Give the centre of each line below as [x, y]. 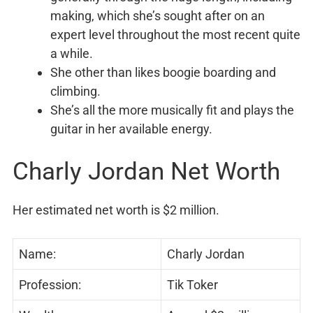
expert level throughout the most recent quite [175, 35]
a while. [72, 54]
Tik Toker [192, 285]
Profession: [50, 285]
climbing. [75, 92]
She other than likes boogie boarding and [163, 73]
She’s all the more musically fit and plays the [172, 110]
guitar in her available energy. [131, 129]
